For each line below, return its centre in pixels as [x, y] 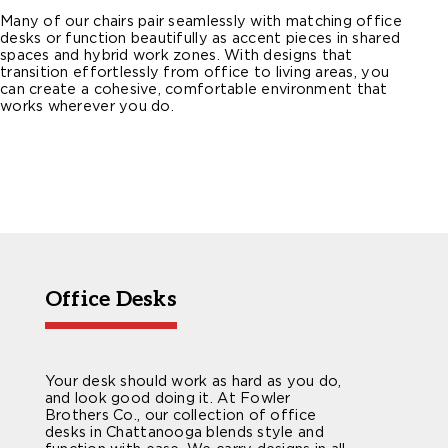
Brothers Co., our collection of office [180, 415]
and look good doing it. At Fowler [167, 398]
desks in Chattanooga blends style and [184, 432]
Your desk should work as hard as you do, [193, 381]
